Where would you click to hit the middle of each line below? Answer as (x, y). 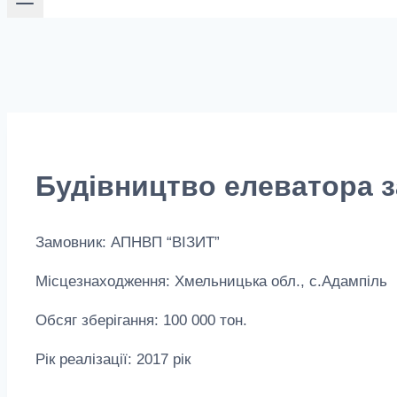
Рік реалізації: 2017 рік (113, 360)
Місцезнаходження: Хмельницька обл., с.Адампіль (211, 282)
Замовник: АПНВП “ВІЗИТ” (128, 243)
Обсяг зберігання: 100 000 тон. (141, 321)
